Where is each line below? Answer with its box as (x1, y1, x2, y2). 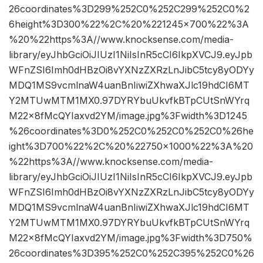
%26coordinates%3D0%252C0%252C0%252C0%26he (9, 125, 254, 137)
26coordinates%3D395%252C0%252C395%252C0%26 (9, 247, 254, 259)
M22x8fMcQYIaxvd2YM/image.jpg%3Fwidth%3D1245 (9, 110, 247, 122)
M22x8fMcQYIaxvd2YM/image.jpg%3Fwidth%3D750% (9, 232, 252, 244)
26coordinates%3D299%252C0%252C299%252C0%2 (9, 3, 249, 15)
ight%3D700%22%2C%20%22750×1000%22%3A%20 (9, 140, 253, 153)
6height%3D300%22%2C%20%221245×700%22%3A (9, 18, 249, 31)
